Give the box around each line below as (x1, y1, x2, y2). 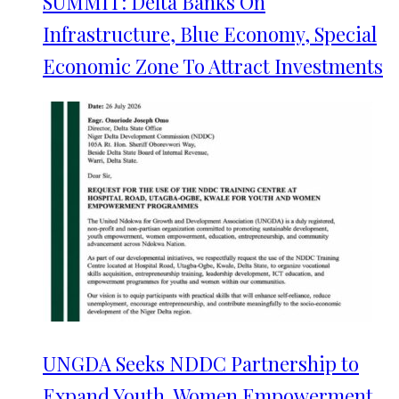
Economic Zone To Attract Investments (43, 53, 383, 79)
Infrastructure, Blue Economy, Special (43, 20, 377, 47)
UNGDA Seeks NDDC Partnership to (43, 350, 359, 377)
